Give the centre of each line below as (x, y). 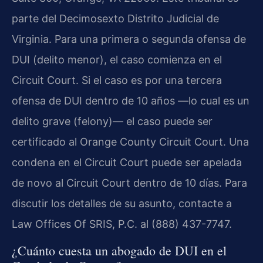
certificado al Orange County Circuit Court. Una (130, 142)
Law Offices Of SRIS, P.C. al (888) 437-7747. (122, 224)
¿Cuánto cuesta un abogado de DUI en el (119, 250)
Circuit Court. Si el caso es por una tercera (117, 80)
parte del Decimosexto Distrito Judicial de (115, 19)
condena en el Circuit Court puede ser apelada (127, 163)
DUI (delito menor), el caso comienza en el (117, 60)
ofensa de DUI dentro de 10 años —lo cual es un (131, 101)
